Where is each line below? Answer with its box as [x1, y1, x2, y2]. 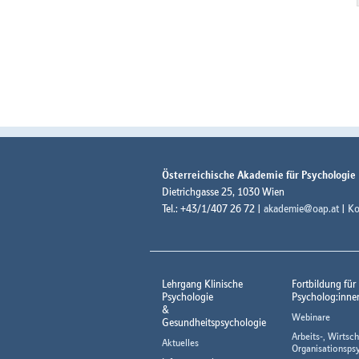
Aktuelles [162, 337, 199, 349]
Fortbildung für [291, 277, 356, 291]
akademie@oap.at [264, 202, 339, 216]
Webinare [291, 311, 330, 324]
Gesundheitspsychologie [162, 316, 266, 329]
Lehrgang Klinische [162, 277, 243, 291]
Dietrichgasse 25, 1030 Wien [162, 185, 284, 199]
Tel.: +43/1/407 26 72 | [162, 202, 264, 216]
